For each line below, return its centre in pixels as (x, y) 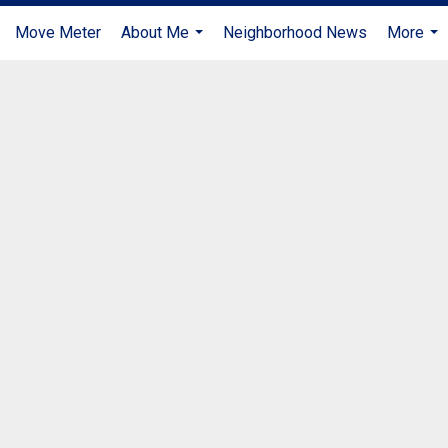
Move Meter (58, 32)
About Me (155, 32)
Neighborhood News (295, 32)
